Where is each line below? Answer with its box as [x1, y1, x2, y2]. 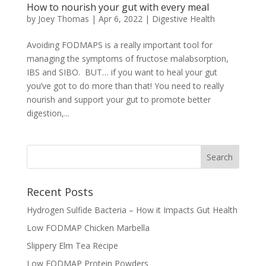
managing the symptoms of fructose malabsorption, [26, 53, 229, 64]
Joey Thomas [37, 13, 89, 24]
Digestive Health [151, 13, 215, 24]
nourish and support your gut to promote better [26, 94, 211, 105]
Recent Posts [26, 185, 93, 199]
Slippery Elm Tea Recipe [26, 240, 118, 251]
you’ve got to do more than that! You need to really [26, 80, 224, 91]
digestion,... [26, 107, 69, 119]
